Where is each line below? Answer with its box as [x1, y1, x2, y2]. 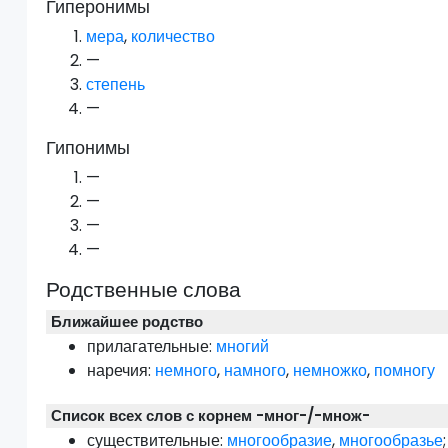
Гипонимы [46, 135, 131, 161]
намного [224, 359, 287, 383]
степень [86, 73, 146, 97]
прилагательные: [87, 335, 213, 359]
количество [131, 25, 216, 49]
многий [216, 335, 270, 359]
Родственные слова [46, 275, 242, 305]
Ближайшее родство [51, 311, 204, 333]
